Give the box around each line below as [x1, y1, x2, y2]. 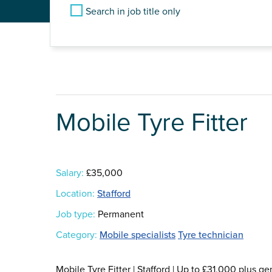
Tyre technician [178, 229, 243, 242]
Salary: [56, 167, 84, 180]
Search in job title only [86, 5, 180, 18]
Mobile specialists [100, 229, 175, 242]
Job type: [56, 208, 95, 221]
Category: [56, 229, 97, 242]
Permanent [95, 208, 144, 221]
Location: [56, 188, 95, 200]
